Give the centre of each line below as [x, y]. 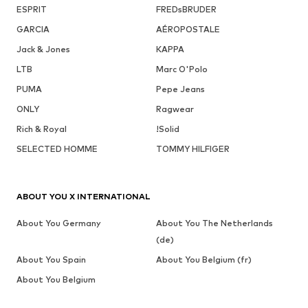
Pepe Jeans [180, 89]
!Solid [167, 129]
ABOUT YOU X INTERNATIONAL [84, 197]
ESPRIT [32, 10]
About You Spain [51, 260]
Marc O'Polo [181, 69]
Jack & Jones [43, 49]
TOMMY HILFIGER [192, 149]
